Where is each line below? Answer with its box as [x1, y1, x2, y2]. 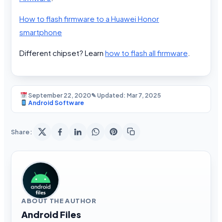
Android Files [21, 208, 81, 220]
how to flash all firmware [105, 48, 188, 57]
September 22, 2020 [27, 91, 91, 99]
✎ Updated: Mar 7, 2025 [91, 91, 161, 99]
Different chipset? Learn [19, 48, 105, 57]
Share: [11, 127, 32, 136]
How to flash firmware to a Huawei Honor [19, 13, 159, 23]
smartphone [19, 27, 62, 37]
